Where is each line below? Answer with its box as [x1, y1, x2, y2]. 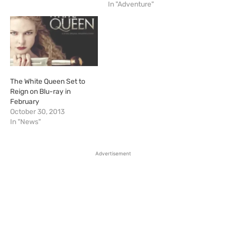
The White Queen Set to [10, 77, 85, 86]
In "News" [10, 118, 41, 127]
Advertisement [95, 150, 131, 157]
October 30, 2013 [10, 107, 65, 117]
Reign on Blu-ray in [10, 87, 71, 96]
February [10, 97, 39, 106]
